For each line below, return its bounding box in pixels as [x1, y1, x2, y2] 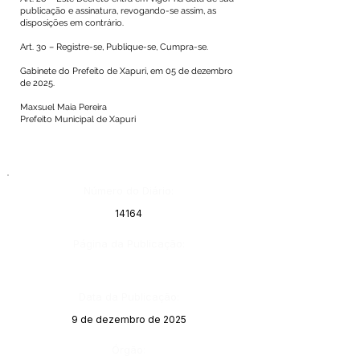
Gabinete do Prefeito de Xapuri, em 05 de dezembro [20, 66, 233, 76]
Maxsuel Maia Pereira [20, 102, 107, 112]
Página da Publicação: [73, 237, 185, 250]
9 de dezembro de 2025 [71, 313, 186, 325]
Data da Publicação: [78, 290, 179, 303]
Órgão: [112, 343, 145, 356]
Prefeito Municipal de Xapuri [20, 114, 136, 125]
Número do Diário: [84, 184, 174, 197]
